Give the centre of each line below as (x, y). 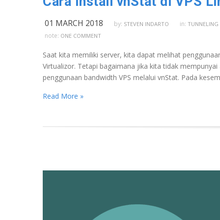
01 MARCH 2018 (74, 23)
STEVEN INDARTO (146, 24)
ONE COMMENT (81, 35)
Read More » (63, 96)
